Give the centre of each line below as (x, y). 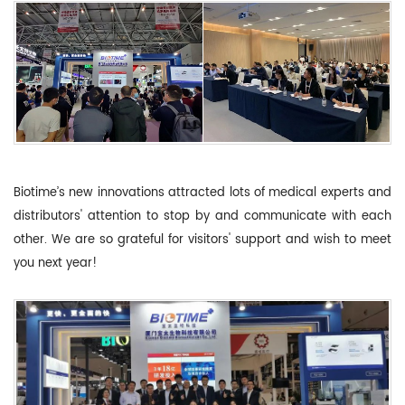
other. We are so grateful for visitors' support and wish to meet (202, 240)
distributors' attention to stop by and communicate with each (202, 216)
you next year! (55, 263)
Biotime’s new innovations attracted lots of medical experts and (202, 193)
